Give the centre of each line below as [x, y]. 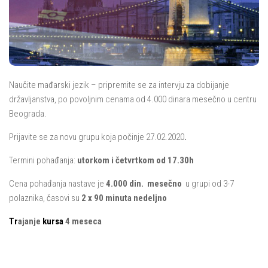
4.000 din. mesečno [145, 184]
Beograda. [28, 114]
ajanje [30, 222]
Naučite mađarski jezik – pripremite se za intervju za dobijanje [119, 85]
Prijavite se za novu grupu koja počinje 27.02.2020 [97, 137]
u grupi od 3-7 [209, 184]
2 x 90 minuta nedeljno [124, 198]
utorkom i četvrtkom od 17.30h [135, 161]
